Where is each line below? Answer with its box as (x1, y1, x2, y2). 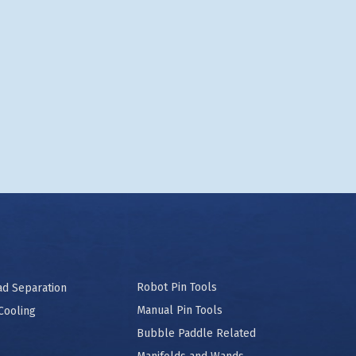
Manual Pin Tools (137, 304, 222, 318)
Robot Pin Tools (137, 281, 217, 295)
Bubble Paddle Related (137, 327, 256, 341)
